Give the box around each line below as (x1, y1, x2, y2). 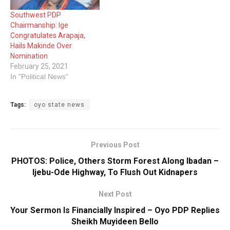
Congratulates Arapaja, (10, 31, 85, 40)
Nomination (10, 51, 48, 60)
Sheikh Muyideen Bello (71, 216, 159, 226)
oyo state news (34, 101, 85, 108)
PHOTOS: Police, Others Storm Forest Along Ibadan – (11, 156, 219, 166)
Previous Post (90, 140, 140, 149)
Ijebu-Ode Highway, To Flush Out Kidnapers (32, 167, 198, 177)
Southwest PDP (10, 10, 61, 19)
